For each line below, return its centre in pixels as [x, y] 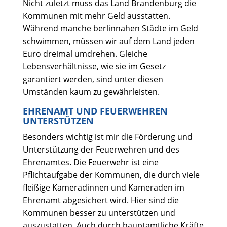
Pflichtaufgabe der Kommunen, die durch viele [111, 175]
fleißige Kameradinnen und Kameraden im [103, 187]
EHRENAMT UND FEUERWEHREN [95, 111]
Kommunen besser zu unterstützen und [99, 213]
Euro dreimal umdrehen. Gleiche [85, 54]
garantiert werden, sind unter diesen [93, 79]
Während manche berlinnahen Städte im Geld [110, 28]
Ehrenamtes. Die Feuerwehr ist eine [90, 162]
